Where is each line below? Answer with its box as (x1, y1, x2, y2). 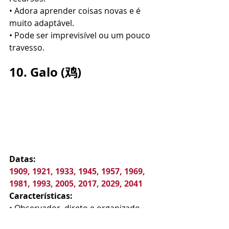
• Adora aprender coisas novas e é (9, 5, 143, 16)
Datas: (9, 153, 36, 165)
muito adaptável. (9, 17, 74, 29)
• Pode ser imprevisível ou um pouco (9, 30, 152, 41)
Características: (9, 190, 73, 201)
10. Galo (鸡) (9, 63, 81, 81)
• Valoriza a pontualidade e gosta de (9, 215, 149, 226)
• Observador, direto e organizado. (9, 202, 142, 214)
